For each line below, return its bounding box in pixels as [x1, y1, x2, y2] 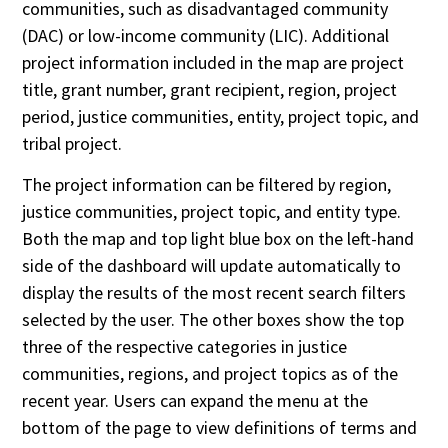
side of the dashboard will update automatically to [22, 253, 402, 277]
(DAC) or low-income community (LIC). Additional [22, 24, 390, 48]
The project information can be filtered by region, [22, 172, 392, 196]
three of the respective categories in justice [22, 334, 348, 358]
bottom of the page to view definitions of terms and [22, 415, 418, 439]
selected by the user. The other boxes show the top [22, 307, 405, 331]
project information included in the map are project [22, 51, 405, 75]
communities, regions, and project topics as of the [22, 361, 399, 385]
